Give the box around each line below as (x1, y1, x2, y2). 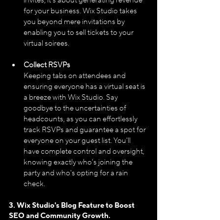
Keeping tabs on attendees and (24, 71, 127, 81)
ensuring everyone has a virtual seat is (24, 82, 147, 91)
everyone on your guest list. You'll (24, 136, 132, 145)
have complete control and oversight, (24, 146, 146, 156)
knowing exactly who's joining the (24, 157, 134, 167)
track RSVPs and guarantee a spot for (24, 125, 147, 135)
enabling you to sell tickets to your (24, 27, 135, 37)
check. (24, 179, 45, 189)
